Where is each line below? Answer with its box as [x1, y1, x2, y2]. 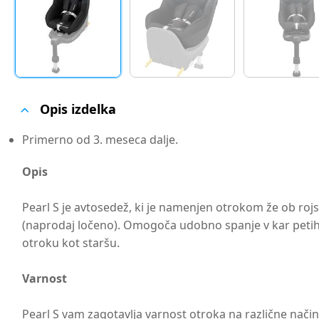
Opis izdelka [39, 100, 116, 118]
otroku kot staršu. [22, 235, 120, 251]
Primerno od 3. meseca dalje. [22, 131, 179, 147]
